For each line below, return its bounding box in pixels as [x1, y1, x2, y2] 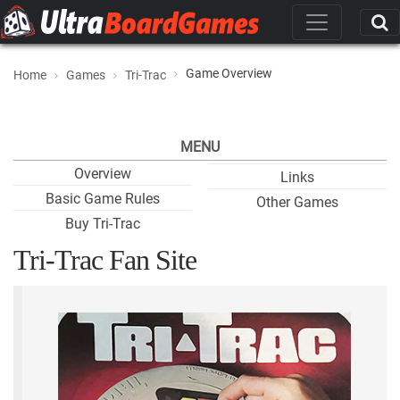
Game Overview [186, 66, 272, 80]
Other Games [256, 194, 338, 211]
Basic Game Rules [46, 190, 160, 207]
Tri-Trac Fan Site [13, 244, 196, 276]
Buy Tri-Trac [65, 215, 140, 232]
